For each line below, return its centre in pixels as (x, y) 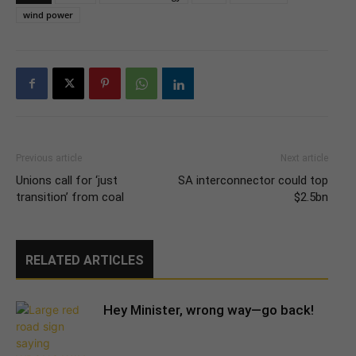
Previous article (49, 159)
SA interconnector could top (253, 181)
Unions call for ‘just (67, 181)
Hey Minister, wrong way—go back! (209, 310)
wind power (48, 15)
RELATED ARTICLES (85, 261)
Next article (304, 159)
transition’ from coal (70, 197)
